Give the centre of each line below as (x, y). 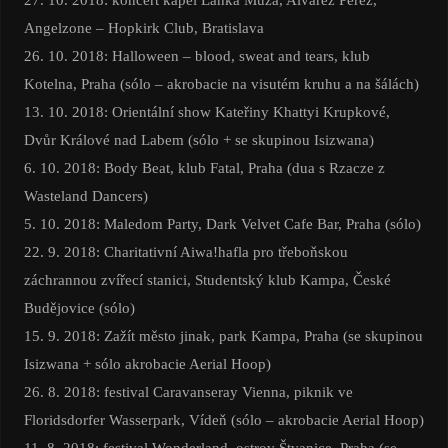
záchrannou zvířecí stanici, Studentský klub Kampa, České (207, 280)
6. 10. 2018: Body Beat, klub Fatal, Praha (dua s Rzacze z (204, 168)
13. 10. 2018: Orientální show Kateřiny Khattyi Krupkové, (206, 112)
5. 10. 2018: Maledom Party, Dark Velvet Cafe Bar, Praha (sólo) (222, 224)
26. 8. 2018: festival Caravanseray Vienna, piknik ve (188, 392)
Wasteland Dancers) (85, 196)
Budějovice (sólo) (79, 308)
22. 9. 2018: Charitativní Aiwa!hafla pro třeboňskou (185, 252)
